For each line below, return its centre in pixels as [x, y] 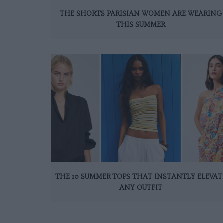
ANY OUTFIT [141, 188]
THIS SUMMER [141, 24]
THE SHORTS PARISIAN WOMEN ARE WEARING [141, 13]
